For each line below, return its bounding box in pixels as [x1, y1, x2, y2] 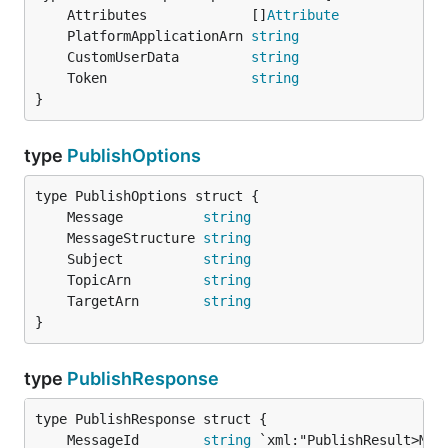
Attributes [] [67, 7, 267, 23]
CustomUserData [67, 49, 251, 65]
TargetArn [67, 293, 203, 309]
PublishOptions [67, 145, 201, 166]
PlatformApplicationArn [67, 28, 251, 44]
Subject [67, 251, 203, 267]
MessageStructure [67, 230, 203, 246]
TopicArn [67, 272, 203, 288]
